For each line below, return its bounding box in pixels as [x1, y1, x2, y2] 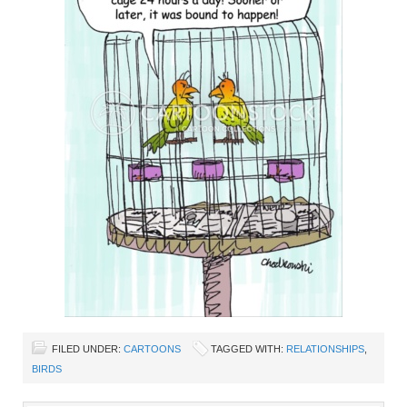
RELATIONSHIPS [286, 342, 364, 354]
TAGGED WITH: [211, 342, 286, 354]
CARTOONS [124, 342, 181, 354]
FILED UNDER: [52, 342, 124, 354]
